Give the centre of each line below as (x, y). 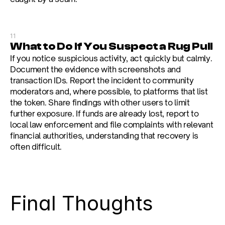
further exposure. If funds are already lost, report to (104, 114)
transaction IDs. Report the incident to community (102, 80)
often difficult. (36, 147)
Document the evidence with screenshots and (95, 69)
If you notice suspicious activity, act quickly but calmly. (111, 58)
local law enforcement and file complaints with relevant (112, 125)
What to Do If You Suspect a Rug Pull (112, 46)
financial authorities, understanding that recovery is (104, 136)
